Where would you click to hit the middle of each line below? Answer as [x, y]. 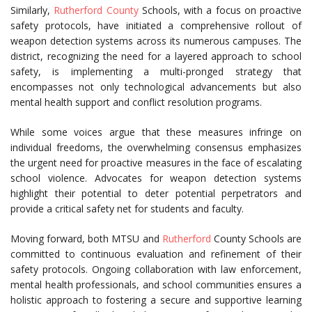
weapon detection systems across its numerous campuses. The [156, 41]
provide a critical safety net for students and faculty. [127, 209]
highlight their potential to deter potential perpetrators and [156, 193]
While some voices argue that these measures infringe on [156, 132]
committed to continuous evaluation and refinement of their [156, 254]
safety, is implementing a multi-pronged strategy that [156, 71]
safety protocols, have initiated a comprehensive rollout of [156, 25]
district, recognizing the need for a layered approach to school [156, 56]
